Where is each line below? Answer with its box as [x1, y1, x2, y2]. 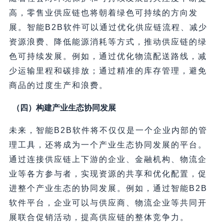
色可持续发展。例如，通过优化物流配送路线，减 [8, 51, 207, 60]
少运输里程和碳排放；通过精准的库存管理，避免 [8, 66, 207, 75]
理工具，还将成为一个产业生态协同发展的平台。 [8, 140, 207, 149]
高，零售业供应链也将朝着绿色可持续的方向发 [8, 8, 198, 17]
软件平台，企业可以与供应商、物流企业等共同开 [8, 198, 207, 207]
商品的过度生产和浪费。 [8, 80, 108, 89]
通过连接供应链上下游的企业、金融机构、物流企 [8, 154, 207, 163]
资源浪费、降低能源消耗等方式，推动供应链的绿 [8, 37, 207, 46]
